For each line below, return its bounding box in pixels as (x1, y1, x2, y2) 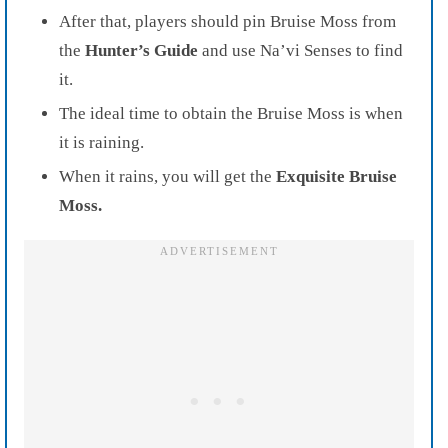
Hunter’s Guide (85, 40, 198, 60)
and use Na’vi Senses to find (198, 40, 403, 60)
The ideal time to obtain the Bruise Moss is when (59, 103, 403, 123)
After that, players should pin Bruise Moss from (59, 11, 396, 31)
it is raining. (59, 132, 144, 152)
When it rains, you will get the (59, 166, 276, 186)
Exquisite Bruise (276, 166, 397, 186)
